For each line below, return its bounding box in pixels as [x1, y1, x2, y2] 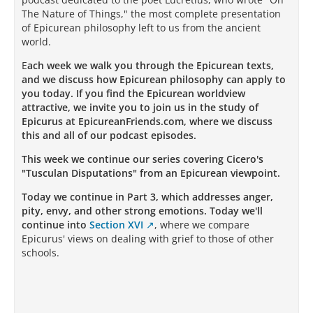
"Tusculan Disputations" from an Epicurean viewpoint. [22, 166, 280, 180]
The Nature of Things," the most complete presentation [22, 7, 281, 20]
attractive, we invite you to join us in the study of [22, 101, 259, 114]
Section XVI [89, 218, 143, 231]
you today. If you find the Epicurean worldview [22, 87, 245, 100]
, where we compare [154, 218, 249, 231]
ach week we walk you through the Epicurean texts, [27, 59, 274, 72]
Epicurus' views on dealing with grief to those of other [22, 232, 274, 245]
